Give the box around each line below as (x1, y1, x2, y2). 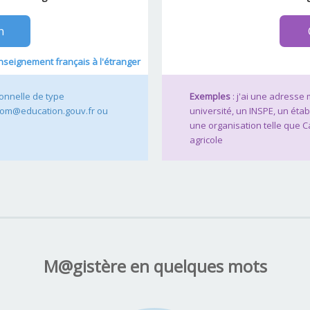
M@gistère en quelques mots (43, 254, 267, 277)
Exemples (190, 89, 230, 102)
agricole (190, 133, 223, 146)
